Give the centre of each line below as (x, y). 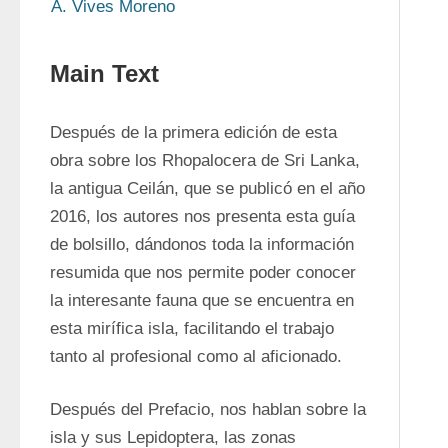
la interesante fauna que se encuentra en (202, 300)
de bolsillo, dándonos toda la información (202, 244)
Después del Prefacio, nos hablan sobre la (208, 409)
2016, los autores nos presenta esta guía (202, 216)
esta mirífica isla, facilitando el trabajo (192, 328)
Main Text (104, 73)
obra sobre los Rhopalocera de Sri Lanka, (205, 160)
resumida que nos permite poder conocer (203, 272)
